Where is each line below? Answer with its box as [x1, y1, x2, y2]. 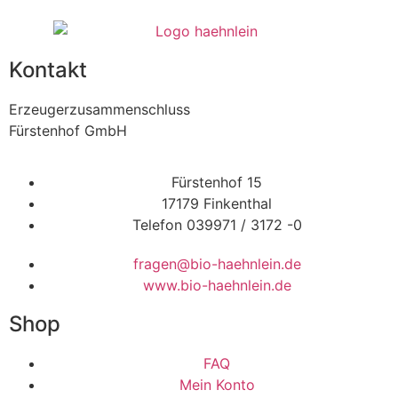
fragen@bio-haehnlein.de [132, 255, 301, 274]
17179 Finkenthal [162, 195, 272, 213]
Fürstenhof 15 [171, 173, 262, 192]
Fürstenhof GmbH [9, 122, 127, 140]
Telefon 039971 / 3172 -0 [131, 216, 302, 235]
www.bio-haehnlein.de [142, 276, 291, 295]
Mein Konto [179, 376, 255, 394]
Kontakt [9, 57, 87, 84]
